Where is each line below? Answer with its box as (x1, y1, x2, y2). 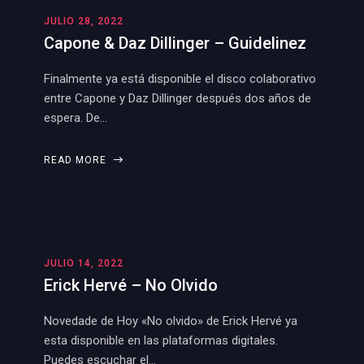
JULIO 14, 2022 (44, 258, 123, 269)
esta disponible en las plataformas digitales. (44, 333, 278, 348)
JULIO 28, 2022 (44, 15, 123, 27)
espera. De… (44, 110, 107, 125)
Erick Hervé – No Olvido (44, 275, 218, 295)
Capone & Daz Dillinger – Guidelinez (44, 33, 306, 53)
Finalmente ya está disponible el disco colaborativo (44, 71, 316, 86)
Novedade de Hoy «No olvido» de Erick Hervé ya (44, 314, 297, 328)
